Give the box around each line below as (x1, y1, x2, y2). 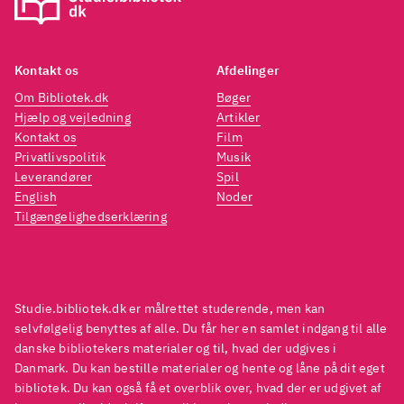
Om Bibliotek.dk (14, 89, 108, 106)
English (14, 188, 58, 206)
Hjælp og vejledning (14, 109, 131, 126)
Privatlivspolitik (14, 149, 106, 166)
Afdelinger (216, 62, 280, 79)
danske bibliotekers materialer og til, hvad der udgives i (14, 340, 337, 357)
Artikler (216, 109, 261, 126)
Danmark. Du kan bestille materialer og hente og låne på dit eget (14, 360, 385, 377)
